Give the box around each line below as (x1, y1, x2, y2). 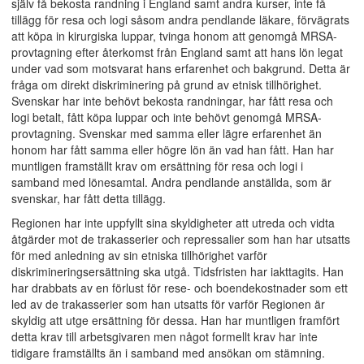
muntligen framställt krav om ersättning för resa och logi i (11, 158, 303, 174)
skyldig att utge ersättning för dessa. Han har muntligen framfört (11, 312, 340, 328)
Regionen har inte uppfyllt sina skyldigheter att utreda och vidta (11, 214, 335, 231)
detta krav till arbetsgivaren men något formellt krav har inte (11, 328, 318, 344)
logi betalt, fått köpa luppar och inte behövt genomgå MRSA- (11, 109, 322, 125)
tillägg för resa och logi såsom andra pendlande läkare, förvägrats (11, 11, 349, 28)
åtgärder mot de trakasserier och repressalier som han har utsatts (11, 231, 350, 247)
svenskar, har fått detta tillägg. (11, 190, 166, 206)
